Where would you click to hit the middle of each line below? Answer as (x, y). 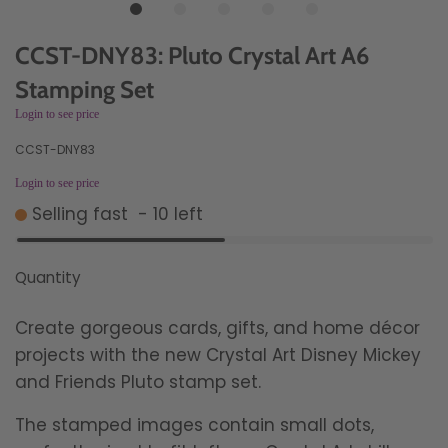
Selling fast (82, 214)
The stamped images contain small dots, (194, 425)
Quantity (48, 277)
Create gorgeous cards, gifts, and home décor (217, 328)
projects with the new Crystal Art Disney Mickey (218, 355)
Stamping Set (84, 89)
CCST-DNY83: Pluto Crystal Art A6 (192, 55)
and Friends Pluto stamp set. (138, 382)
